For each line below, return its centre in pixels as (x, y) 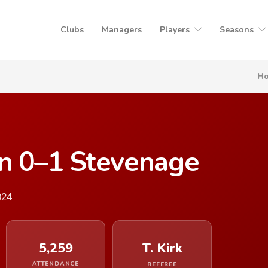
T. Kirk (162, 248)
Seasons (237, 30)
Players (175, 30)
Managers (122, 30)
